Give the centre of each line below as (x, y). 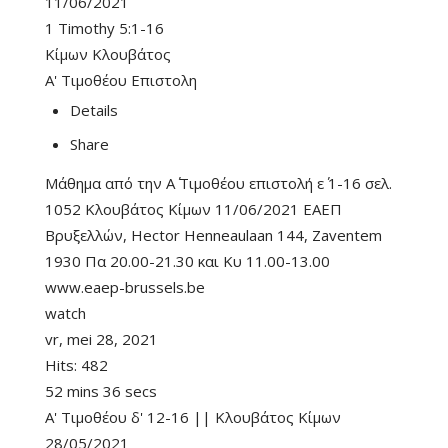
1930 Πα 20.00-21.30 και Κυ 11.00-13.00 (187, 261)
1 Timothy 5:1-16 (104, 28)
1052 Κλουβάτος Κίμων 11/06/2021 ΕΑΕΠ (193, 209)
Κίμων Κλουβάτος (108, 54)
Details (94, 110)
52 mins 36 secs (101, 391)
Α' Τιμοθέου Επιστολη (121, 80)
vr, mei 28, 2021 (101, 339)
